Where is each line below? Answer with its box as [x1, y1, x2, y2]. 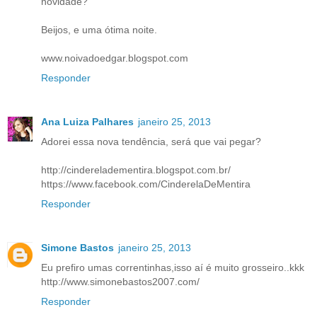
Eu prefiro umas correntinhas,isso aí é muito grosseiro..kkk [41, 261, 304, 273]
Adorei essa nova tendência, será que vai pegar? [41, 135, 261, 147]
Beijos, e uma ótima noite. [41, 23, 157, 35]
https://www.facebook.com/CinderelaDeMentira [41, 178, 250, 190]
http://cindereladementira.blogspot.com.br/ [41, 163, 231, 175]
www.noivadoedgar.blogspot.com [41, 52, 188, 64]
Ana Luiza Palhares [41, 115, 134, 127]
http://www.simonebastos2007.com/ [41, 275, 200, 287]
